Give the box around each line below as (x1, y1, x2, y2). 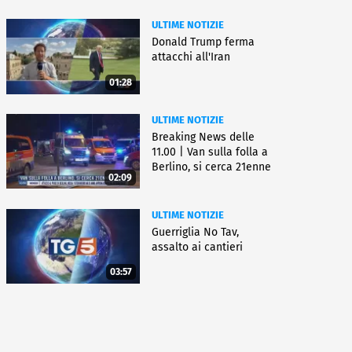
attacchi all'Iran (152, 50, 230, 64)
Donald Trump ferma (152, 35, 255, 49)
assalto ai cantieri (152, 240, 243, 254)
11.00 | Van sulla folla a (152, 145, 268, 159)
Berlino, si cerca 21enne (152, 160, 271, 174)
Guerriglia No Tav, (152, 225, 239, 239)
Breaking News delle (152, 130, 255, 144)
